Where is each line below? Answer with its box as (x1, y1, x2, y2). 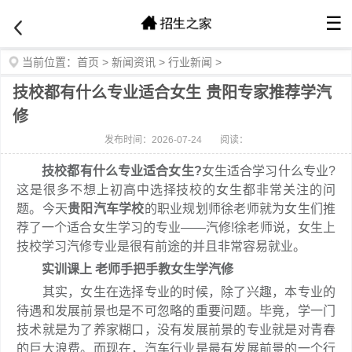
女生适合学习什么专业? (201, 164, 336, 178)
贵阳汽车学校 (68, 202, 145, 215)
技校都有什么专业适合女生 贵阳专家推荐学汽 (13, 84, 332, 101)
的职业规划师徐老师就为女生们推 (144, 202, 335, 215)
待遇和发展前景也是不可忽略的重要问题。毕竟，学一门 (16, 304, 335, 317)
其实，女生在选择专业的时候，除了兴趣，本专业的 (16, 285, 335, 299)
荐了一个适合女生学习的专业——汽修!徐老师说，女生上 (16, 221, 335, 234)
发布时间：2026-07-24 (104, 134, 202, 145)
